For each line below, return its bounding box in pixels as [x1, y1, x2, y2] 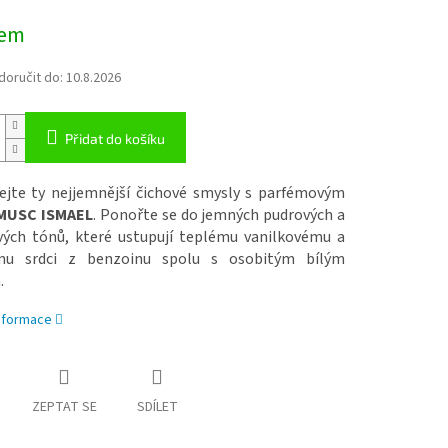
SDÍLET [136, 397, 178, 418]
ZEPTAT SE [31, 397, 97, 418]
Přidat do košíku [64, 130, 165, 148]
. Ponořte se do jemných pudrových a [93, 204, 345, 227]
